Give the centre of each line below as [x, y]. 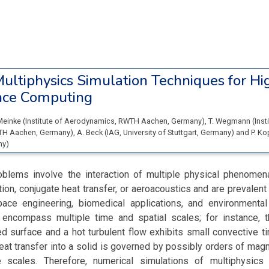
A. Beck [91, 132]
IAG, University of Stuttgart [152, 132]
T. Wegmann [230, 121]
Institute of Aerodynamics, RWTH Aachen [96, 121]
